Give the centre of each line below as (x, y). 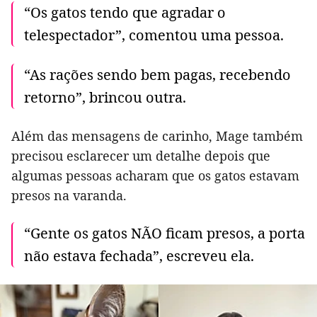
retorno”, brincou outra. (105, 97)
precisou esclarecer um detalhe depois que (141, 155)
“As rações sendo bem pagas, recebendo (157, 74)
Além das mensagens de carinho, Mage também (157, 136)
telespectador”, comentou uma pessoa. (154, 35)
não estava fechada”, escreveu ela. (139, 255)
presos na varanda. (69, 195)
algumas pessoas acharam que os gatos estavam (155, 175)
